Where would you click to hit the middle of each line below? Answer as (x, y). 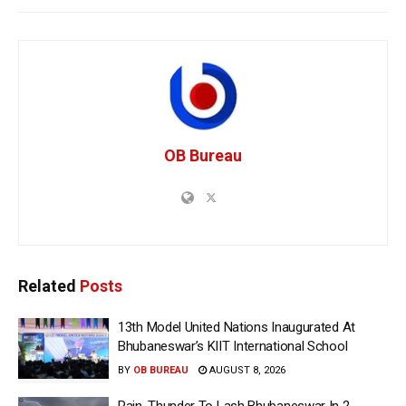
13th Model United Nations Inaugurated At (237, 328)
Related (47, 286)
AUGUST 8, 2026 (246, 371)
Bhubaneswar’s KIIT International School (233, 347)
